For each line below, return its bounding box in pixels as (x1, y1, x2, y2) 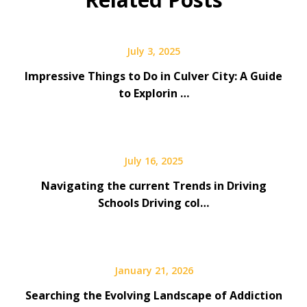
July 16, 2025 (124, 154, 183, 167)
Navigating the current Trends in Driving (40, 178, 267, 193)
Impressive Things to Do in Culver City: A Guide (25, 69, 282, 84)
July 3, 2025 (127, 45, 180, 58)
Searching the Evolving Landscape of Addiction (25, 288, 282, 303)
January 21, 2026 (114, 264, 193, 277)
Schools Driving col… (98, 195, 209, 210)
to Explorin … (118, 86, 189, 101)
